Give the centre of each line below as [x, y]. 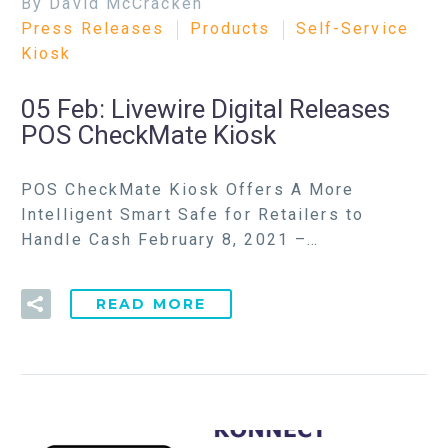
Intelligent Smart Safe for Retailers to [192, 214]
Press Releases [93, 29]
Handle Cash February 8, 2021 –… [170, 239]
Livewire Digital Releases [250, 108]
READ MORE [151, 304]
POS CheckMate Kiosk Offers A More [188, 189]
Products [230, 29]
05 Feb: [66, 108]
